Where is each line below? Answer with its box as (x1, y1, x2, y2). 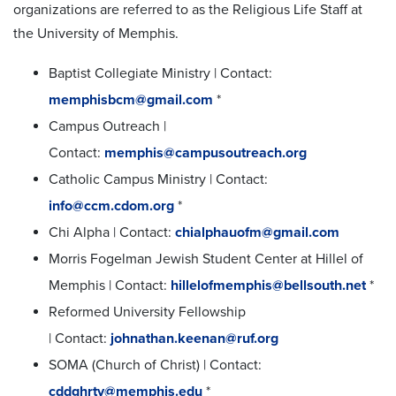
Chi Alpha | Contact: (49, 223, 175, 241)
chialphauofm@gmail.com (175, 223, 339, 241)
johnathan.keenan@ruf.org (110, 329, 278, 347)
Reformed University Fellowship (49, 302, 246, 321)
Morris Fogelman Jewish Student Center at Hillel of (49, 249, 363, 268)
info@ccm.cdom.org (49, 196, 174, 215)
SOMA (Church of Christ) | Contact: (49, 355, 262, 374)
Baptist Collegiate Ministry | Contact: (49, 64, 272, 82)
